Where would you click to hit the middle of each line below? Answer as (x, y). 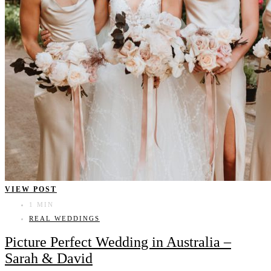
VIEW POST (31, 189)
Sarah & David (49, 258)
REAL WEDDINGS (64, 218)
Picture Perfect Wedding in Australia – (118, 242)
